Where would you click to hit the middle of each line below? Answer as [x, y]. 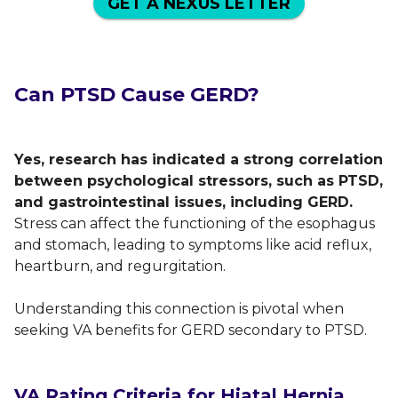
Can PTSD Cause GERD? [137, 94]
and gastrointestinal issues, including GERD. [183, 202]
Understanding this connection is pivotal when [179, 308]
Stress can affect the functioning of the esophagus [195, 223]
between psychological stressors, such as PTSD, [199, 180]
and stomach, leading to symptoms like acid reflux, [193, 244]
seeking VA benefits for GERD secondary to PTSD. [191, 330]
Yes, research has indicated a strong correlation [199, 159]
